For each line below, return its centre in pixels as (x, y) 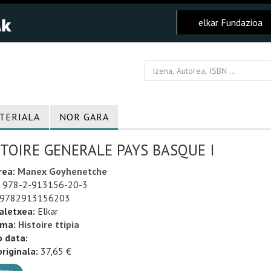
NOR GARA (84, 117)
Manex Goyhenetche (62, 171)
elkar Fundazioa (230, 22)
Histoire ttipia (48, 224)
